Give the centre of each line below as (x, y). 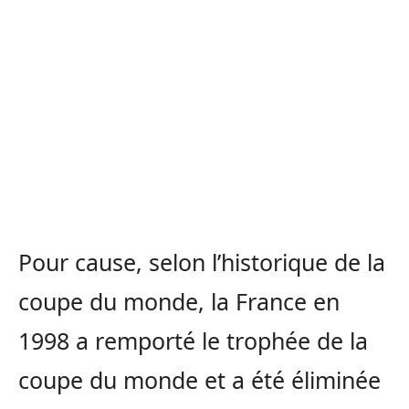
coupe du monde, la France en (179, 302)
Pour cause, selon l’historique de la (202, 262)
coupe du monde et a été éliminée (199, 380)
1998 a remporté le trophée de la (193, 341)
